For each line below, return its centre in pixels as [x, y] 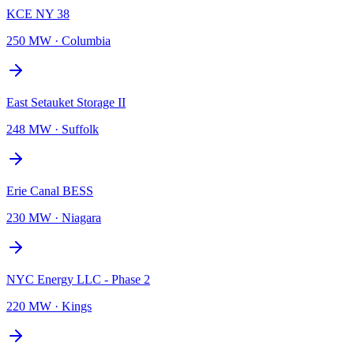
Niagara [81, 217]
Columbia [86, 40]
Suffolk [80, 129]
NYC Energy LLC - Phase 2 [78, 279]
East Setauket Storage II [66, 102]
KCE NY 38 [38, 13]
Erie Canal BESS [50, 190]
